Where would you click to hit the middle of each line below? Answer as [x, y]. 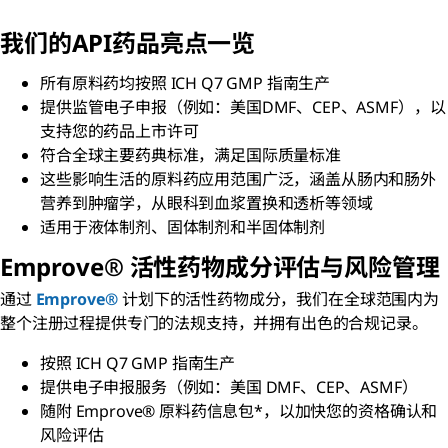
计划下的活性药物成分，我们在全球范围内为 [280, 298]
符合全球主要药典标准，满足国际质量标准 [190, 154]
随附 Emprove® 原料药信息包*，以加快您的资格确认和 [239, 410]
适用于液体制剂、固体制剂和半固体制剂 [183, 226]
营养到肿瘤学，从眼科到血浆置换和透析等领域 [206, 202]
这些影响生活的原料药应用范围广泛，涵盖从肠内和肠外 [238, 178]
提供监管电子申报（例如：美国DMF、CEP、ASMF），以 [243, 106]
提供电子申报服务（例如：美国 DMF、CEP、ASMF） [229, 386]
